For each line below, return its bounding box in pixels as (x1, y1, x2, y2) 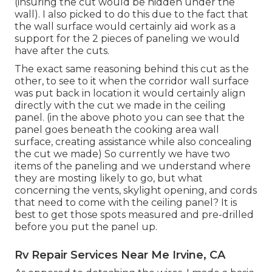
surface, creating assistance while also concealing (15, 135, 252, 148)
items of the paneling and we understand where (15, 160, 251, 172)
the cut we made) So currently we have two (15, 148, 230, 160)
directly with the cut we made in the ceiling (15, 99, 226, 111)
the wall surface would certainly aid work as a (15, 20, 236, 32)
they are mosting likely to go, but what (15, 172, 203, 184)
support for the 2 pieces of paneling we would (15, 32, 240, 44)
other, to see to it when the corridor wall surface (15, 75, 249, 87)
